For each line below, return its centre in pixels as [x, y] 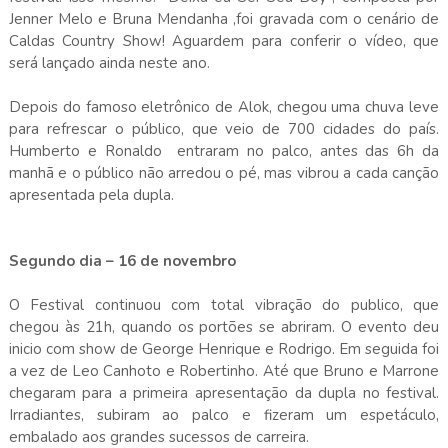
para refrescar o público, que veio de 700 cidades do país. [224, 128]
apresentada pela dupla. [91, 194]
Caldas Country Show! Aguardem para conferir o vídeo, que [224, 40]
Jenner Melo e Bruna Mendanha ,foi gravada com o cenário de [224, 18]
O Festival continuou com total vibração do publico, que [224, 304]
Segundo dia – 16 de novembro [122, 260]
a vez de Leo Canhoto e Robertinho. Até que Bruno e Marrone [224, 370]
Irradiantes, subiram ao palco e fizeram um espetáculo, [224, 414]
